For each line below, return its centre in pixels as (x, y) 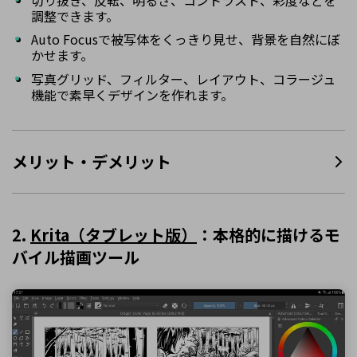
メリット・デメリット (92, 161)
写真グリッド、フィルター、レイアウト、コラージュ (183, 79)
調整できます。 (75, 16)
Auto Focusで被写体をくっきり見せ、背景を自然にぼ (186, 39)
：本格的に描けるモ (269, 235)
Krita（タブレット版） (114, 235)
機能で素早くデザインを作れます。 (132, 95)
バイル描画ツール (76, 257)
